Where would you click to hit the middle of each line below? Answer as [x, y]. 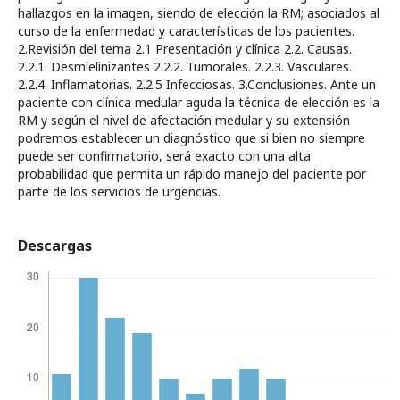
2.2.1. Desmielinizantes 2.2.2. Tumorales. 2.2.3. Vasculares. [185, 67]
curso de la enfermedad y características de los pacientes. [186, 31]
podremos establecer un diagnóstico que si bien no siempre [192, 138]
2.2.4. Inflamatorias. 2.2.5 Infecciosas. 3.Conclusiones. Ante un [197, 84]
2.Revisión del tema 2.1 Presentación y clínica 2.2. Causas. [185, 49]
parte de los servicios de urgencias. [119, 192]
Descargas [55, 246]
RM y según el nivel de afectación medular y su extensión [184, 120]
